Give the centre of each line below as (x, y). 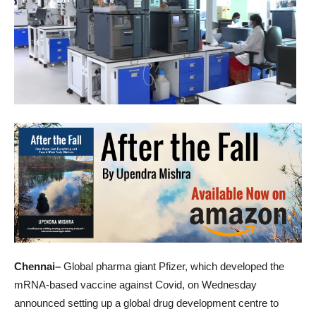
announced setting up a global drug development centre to (146, 303)
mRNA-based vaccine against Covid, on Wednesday (135, 285)
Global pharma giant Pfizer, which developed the (172, 266)
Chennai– (37, 266)
